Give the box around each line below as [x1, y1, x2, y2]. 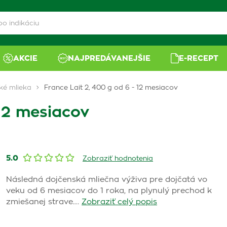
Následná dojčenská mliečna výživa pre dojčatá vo [6, 176, 207, 183]
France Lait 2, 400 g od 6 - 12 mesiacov [44, 85, 178, 91]
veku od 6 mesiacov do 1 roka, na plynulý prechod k [6, 187, 212, 195]
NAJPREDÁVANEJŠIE [68, 54, 151, 62]
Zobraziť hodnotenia [83, 156, 153, 162]
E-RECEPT [179, 54, 219, 62]
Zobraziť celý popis [82, 198, 157, 206]
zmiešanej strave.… [6, 198, 79, 206]
